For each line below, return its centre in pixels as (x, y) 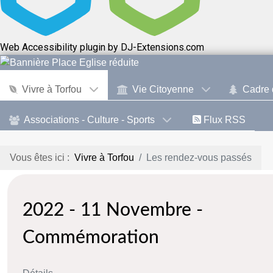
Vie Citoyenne (163, 90)
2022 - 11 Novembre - (113, 211)
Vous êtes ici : (42, 158)
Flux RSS (225, 120)
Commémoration (91, 238)
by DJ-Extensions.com (155, 48)
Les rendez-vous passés (199, 158)
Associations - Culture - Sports (90, 120)
